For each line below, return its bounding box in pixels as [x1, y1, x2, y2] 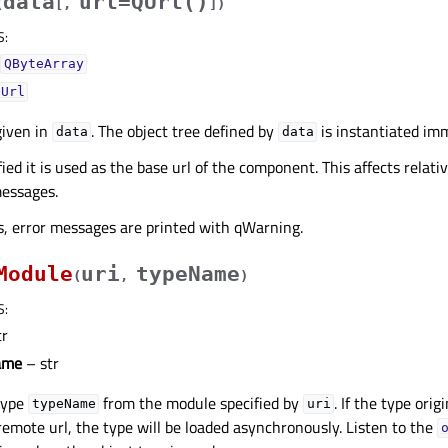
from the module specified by [99, 390, 304, 415]
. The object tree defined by [91, 118, 279, 143]
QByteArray [3, 56, 84, 72]
